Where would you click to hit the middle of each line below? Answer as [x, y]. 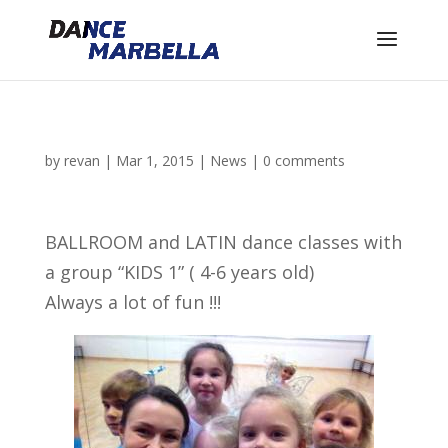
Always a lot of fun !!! [132, 302]
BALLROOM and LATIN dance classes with [223, 242]
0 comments [303, 160]
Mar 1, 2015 [154, 160]
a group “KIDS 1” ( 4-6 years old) [179, 272]
